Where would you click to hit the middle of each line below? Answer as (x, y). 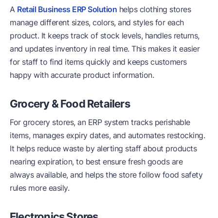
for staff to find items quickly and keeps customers (98, 62)
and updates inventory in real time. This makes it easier (105, 49)
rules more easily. (39, 188)
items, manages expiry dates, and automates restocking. (107, 136)
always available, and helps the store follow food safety (106, 175)
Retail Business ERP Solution (67, 9)
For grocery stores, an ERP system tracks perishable (100, 122)
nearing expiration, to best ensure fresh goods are (96, 162)
